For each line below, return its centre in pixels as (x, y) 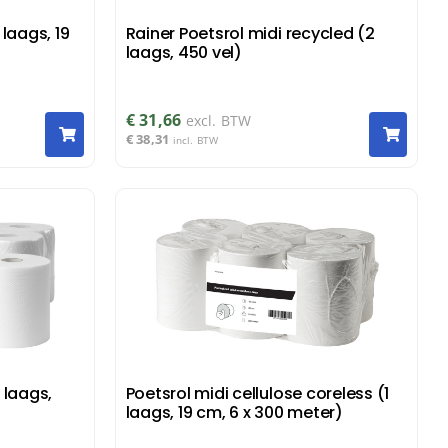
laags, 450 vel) (183, 52)
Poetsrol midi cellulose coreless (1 (257, 393)
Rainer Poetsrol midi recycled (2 (250, 33)
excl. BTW (218, 121)
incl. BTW (195, 140)
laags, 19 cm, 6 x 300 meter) (234, 412)
